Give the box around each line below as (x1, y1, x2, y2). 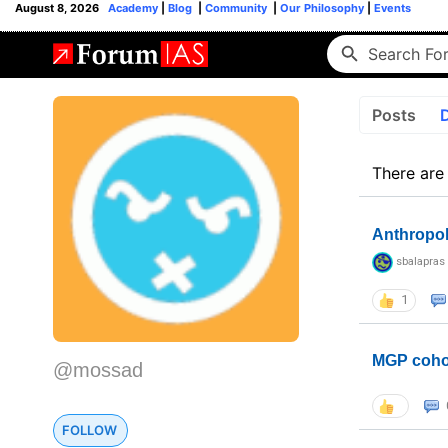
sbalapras (395, 255, 445, 269)
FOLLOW (62, 422, 117, 438)
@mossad (53, 359, 143, 381)
